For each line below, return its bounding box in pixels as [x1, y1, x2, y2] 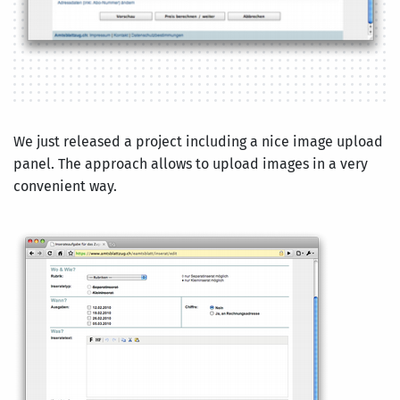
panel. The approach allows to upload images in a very [13, 155, 368, 173]
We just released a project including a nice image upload [13, 133, 383, 151]
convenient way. [13, 178, 117, 196]
